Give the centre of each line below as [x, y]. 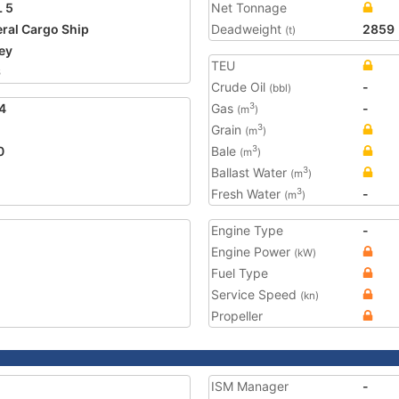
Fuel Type [240, 273]
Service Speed [256, 294]
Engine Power [252, 252]
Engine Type [247, 230]
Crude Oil [240, 87]
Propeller [237, 316]
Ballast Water [251, 172]
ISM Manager [250, 386]
